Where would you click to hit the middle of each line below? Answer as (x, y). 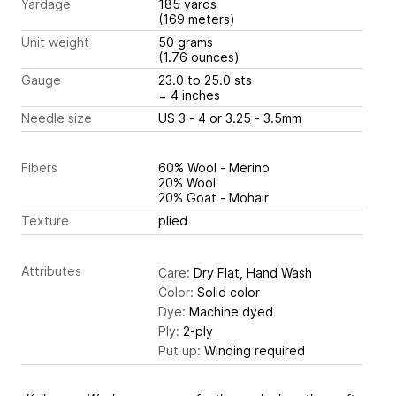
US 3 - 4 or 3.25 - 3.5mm (255, 118)
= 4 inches (189, 95)
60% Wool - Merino (214, 168)
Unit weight (55, 42)
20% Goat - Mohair (213, 198)
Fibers (39, 168)
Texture (45, 221)
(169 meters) (197, 19)
